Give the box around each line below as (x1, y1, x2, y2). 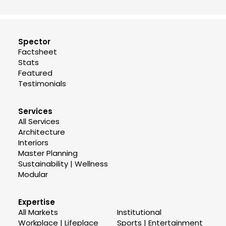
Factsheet (18, 46, 57, 57)
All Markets (18, 207, 58, 217)
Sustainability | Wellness (18, 158, 108, 169)
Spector (18, 36, 50, 47)
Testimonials (18, 78, 66, 89)
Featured (18, 68, 52, 78)
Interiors (18, 137, 48, 148)
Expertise (18, 197, 55, 207)
